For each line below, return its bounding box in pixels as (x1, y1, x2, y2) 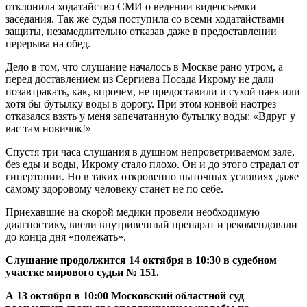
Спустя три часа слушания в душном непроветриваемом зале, (5, 145, 295, 158)
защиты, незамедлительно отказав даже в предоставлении (5, 25, 277, 37)
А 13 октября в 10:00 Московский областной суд (5, 289, 244, 302)
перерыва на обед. (5, 37, 90, 49)
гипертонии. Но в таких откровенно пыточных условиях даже (5, 170, 299, 182)
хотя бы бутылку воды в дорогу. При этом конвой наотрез (5, 97, 276, 110)
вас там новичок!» (5, 122, 91, 134)
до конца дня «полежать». (5, 230, 126, 243)
